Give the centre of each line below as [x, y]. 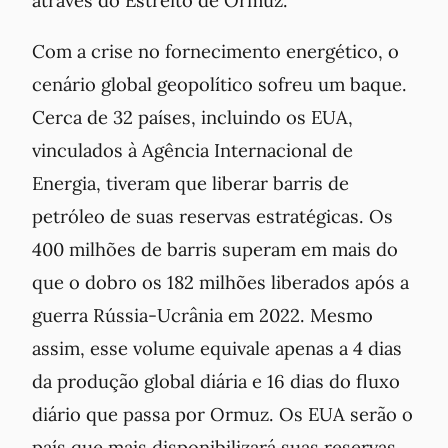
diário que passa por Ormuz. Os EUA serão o [222, 414]
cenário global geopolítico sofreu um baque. [219, 84]
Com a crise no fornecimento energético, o [215, 51]
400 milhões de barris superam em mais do [215, 249]
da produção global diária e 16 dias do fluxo [216, 381]
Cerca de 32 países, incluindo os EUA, [192, 117]
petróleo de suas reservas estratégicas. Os [212, 216]
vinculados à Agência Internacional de [192, 150]
